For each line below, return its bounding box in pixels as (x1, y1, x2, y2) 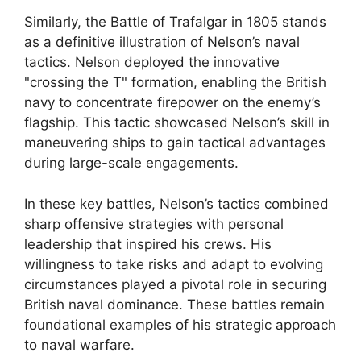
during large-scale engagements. (24, 155, 239, 171)
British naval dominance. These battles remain (24, 296, 325, 313)
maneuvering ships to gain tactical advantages (24, 135, 326, 151)
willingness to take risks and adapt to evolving (24, 255, 323, 272)
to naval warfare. (24, 336, 135, 353)
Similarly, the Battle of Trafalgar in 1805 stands (24, 14, 326, 30)
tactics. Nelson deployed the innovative (24, 54, 280, 70)
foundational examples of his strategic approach (24, 316, 336, 333)
